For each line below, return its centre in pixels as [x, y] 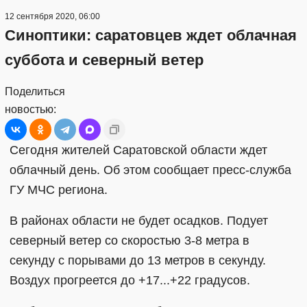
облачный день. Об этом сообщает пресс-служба [150, 170]
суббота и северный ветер [104, 60]
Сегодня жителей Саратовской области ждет [138, 150]
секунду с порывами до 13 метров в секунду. [138, 260]
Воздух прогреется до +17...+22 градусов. [130, 280]
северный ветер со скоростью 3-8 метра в [130, 240]
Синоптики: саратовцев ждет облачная [151, 35]
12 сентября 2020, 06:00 [52, 16]
